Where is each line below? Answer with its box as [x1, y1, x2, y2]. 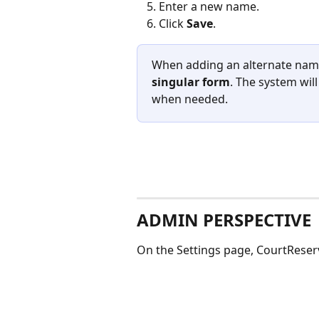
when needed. [152, 90, 228, 107]
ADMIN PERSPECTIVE [137, 207, 311, 231]
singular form [152, 73, 230, 90]
